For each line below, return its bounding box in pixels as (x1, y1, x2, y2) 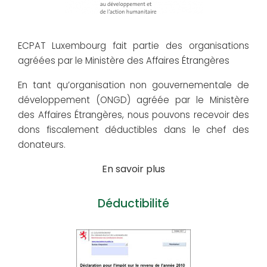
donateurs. (18, 138, 66, 151)
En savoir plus (102, 162, 165, 176)
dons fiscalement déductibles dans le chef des (18, 123, 249, 136)
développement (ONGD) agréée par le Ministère (18, 94, 249, 107)
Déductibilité (98, 195, 169, 212)
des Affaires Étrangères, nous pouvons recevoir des (18, 108, 249, 122)
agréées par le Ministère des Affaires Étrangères (18, 54, 229, 67)
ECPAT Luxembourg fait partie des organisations (18, 39, 249, 52)
